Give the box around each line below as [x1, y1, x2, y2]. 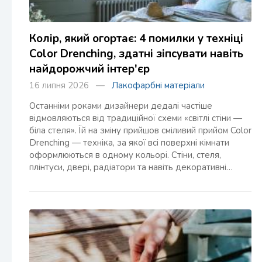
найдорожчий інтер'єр [29, 61, 150, 77]
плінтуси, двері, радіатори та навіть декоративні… [29, 161, 233, 173]
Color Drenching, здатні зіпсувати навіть [29, 46, 243, 61]
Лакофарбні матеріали [112, 80, 205, 91]
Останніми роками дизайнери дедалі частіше [29, 100, 212, 112]
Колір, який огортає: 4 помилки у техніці [29, 31, 243, 46]
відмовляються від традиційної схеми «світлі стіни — [29, 112, 242, 124]
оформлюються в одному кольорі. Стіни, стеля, [29, 149, 221, 161]
